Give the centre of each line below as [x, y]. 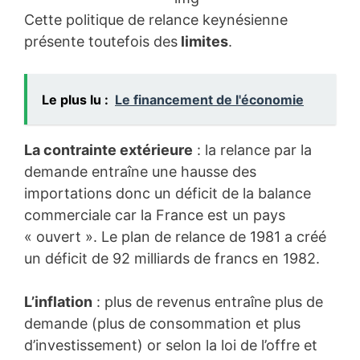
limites [203, 41]
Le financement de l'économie [209, 99]
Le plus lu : [75, 99]
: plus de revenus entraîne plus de [208, 301]
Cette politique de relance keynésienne [156, 19]
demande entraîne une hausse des [140, 171]
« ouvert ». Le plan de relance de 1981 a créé [175, 236]
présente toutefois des [101, 41]
